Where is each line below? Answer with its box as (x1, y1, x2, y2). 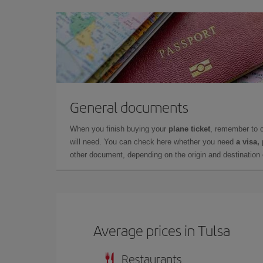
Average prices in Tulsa (93, 220, 231, 240)
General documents (70, 96, 188, 117)
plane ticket (168, 124, 210, 133)
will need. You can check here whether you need (70, 137, 236, 146)
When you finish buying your (70, 124, 168, 133)
